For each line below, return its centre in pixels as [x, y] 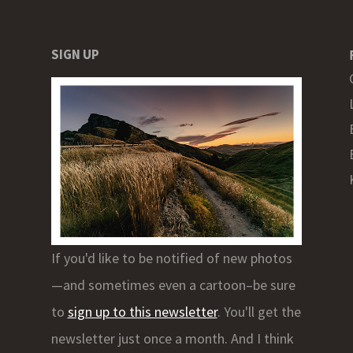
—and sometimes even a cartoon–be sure [173, 284]
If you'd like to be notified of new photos [171, 258]
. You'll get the [259, 311]
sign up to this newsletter [142, 311]
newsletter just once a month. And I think [172, 338]
